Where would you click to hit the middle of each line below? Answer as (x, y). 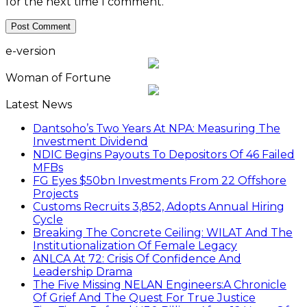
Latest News (39, 105)
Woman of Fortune (58, 78)
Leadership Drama (83, 272)
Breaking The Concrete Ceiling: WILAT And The (163, 233)
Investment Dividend (90, 142)
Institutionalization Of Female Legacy (135, 246)
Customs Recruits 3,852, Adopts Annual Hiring (159, 207)
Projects (56, 194)
